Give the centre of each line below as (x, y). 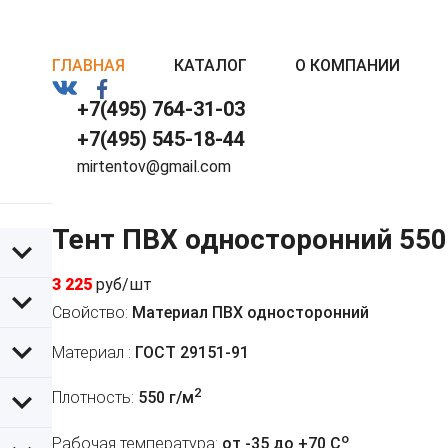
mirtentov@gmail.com (154, 166)
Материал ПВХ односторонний (248, 313)
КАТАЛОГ (210, 65)
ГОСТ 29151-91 (190, 353)
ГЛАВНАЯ (88, 65)
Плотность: (93, 398)
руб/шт (124, 285)
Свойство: (90, 313)
